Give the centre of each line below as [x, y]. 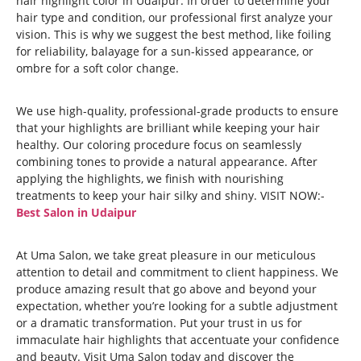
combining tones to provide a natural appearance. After [167, 162]
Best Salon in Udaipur [76, 212]
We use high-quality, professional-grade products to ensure [177, 111]
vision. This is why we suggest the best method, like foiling [174, 34]
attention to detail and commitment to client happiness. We [177, 272]
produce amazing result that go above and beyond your [166, 289]
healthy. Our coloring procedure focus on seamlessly [159, 145]
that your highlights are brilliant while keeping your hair [168, 128]
